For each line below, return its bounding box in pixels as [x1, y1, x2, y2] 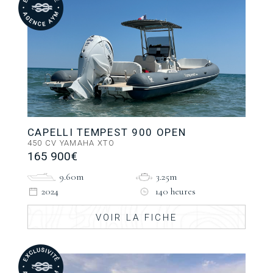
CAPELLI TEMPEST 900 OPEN [27, 126, 186, 138]
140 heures [155, 185, 196, 197]
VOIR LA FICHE [95, 211, 177, 223]
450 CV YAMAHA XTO [27, 138, 115, 147]
